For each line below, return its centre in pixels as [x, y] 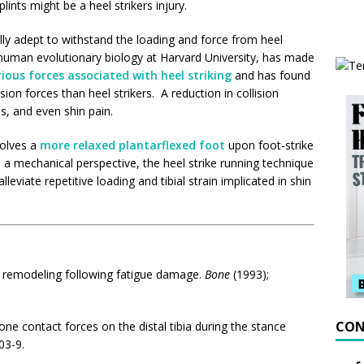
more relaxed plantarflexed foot [132, 145]
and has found [271, 75]
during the [221, 326]
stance [269, 326]
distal [153, 326]
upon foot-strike [269, 145]
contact [42, 326]
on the [119, 326]
